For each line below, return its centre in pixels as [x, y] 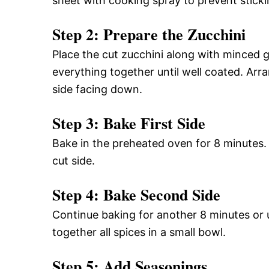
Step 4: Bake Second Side [136, 194]
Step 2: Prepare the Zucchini [149, 34]
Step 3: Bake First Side [129, 123]
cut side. [74, 160]
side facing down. [97, 89]
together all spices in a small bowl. [139, 232]
